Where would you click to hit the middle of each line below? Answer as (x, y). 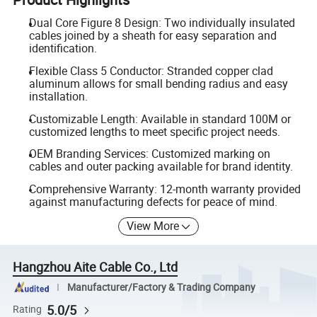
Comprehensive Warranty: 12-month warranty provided (165, 189)
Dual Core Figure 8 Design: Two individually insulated (162, 23)
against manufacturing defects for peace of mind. (153, 201)
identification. (63, 48)
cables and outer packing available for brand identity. (161, 167)
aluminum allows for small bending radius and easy (158, 83)
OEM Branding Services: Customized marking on (149, 154)
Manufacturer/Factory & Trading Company (161, 287)
